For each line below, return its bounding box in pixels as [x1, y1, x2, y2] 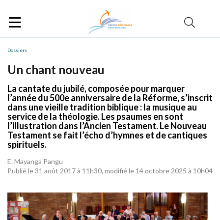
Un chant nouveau [7, 62, 105, 77]
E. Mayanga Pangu [7, 157, 63, 165]
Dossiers [7, 47, 27, 53]
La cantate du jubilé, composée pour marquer [7, 83, 185, 94]
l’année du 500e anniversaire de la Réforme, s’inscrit [7, 92, 213, 103]
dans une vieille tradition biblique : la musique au [7, 102, 197, 112]
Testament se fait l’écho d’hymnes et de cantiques [7, 130, 207, 140]
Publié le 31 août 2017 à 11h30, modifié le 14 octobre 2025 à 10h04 [7, 166, 213, 175]
